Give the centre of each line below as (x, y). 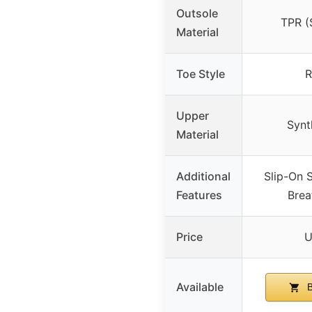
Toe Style (201, 73)
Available (200, 287)
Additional (203, 176)
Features (199, 195)
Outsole (197, 13)
